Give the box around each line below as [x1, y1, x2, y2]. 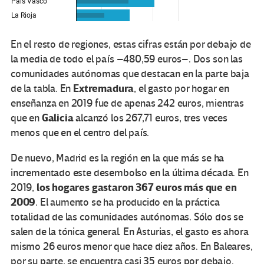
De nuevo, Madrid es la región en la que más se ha [11, 152, 225, 165]
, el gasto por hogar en [134, 82, 230, 95]
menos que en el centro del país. [11, 127, 150, 140]
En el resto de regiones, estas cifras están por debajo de [11, 38, 251, 51]
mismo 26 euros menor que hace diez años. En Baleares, [11, 240, 253, 253]
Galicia [41, 111, 74, 126]
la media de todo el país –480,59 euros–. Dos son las [11, 53, 243, 66]
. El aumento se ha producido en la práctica [35, 196, 220, 209]
